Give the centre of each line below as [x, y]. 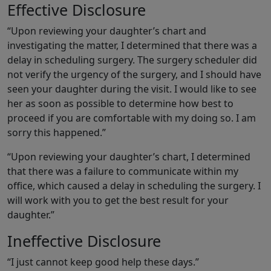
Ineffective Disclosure [84, 241]
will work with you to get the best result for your [118, 201]
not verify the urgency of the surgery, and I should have [134, 75]
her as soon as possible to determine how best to [120, 104]
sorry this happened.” [57, 133]
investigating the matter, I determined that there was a [132, 46]
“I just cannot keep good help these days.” [103, 262]
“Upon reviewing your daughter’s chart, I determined [129, 157]
